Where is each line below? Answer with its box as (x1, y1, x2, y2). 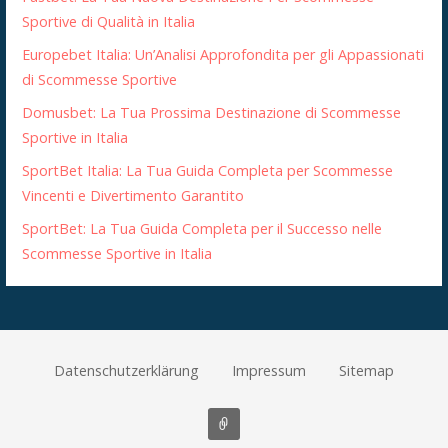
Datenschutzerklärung (54, 361, 200, 381)
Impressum (231, 361, 306, 381)
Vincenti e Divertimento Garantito (22, 186, 245, 206)
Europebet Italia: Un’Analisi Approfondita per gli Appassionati (22, 45, 425, 65)
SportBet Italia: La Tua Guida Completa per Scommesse (22, 161, 394, 181)
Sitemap (338, 361, 394, 381)
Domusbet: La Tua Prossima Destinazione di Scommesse (22, 103, 402, 123)
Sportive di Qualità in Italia (22, 12, 196, 32)
